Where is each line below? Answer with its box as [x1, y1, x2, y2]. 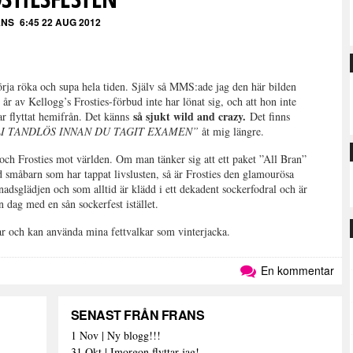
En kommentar [258, 262, 334, 278]
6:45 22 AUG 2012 [20, 15, 102, 29]
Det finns [250, 109, 291, 124]
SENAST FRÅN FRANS [70, 306, 205, 324]
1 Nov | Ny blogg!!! [70, 328, 161, 343]
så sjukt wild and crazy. [133, 108, 251, 124]
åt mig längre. [199, 124, 272, 139]
